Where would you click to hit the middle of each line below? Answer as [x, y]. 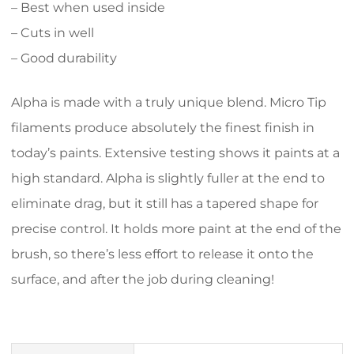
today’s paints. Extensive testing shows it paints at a [175, 153]
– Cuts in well [53, 33]
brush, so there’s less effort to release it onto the [162, 254]
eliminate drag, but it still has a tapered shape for [165, 203]
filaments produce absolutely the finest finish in [163, 128]
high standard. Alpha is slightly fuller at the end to [168, 178]
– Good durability [64, 58]
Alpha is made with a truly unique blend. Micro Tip [169, 102]
